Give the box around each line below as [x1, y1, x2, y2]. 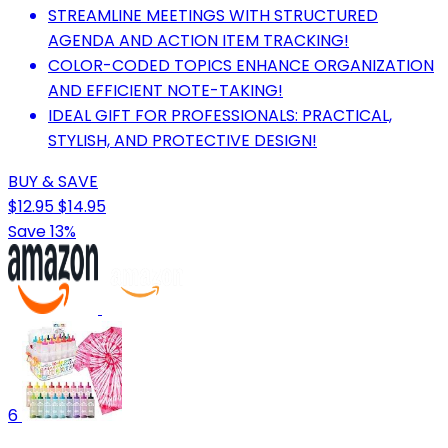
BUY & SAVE [8, 169, 98, 193]
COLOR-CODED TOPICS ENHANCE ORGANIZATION [48, 53, 434, 77]
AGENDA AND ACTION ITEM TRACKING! [48, 28, 349, 52]
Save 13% [8, 219, 76, 243]
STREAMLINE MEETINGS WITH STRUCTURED [48, 3, 378, 27]
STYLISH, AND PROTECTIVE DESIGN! [48, 128, 317, 152]
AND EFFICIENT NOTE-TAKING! [48, 78, 283, 102]
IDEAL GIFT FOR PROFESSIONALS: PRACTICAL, [48, 103, 392, 127]
